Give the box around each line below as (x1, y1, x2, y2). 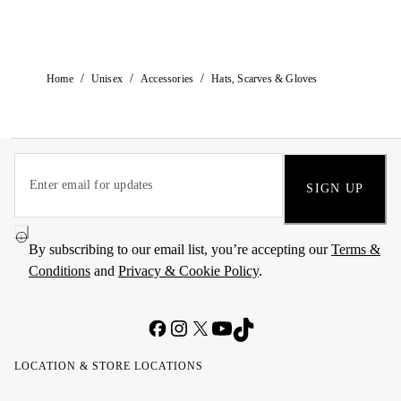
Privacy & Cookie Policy (118, 263, 259, 278)
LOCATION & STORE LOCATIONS (14, 360, 203, 372)
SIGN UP (306, 182, 363, 195)
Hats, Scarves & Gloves (211, 72, 318, 85)
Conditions (29, 263, 90, 278)
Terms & (331, 242, 380, 257)
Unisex (90, 72, 124, 85)
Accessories (141, 72, 194, 85)
